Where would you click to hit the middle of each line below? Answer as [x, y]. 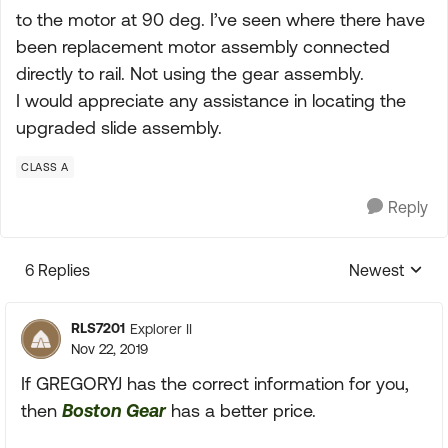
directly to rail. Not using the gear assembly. [190, 73]
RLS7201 [98, 328]
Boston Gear [114, 410]
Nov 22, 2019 [109, 349]
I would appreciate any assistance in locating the [211, 100]
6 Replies [57, 270]
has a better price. [241, 410]
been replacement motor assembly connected [203, 46]
